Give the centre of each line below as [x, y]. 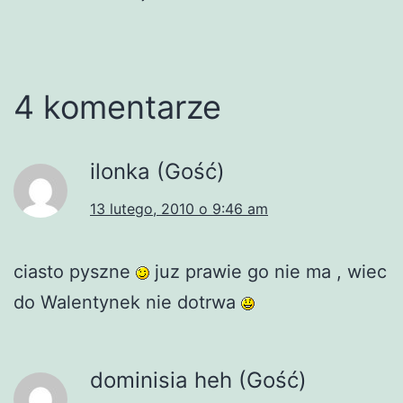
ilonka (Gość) [157, 171]
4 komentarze [117, 107]
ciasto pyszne [75, 271]
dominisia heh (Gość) [198, 380]
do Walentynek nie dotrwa [127, 302]
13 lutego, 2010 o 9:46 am [179, 208]
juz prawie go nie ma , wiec [268, 271]
